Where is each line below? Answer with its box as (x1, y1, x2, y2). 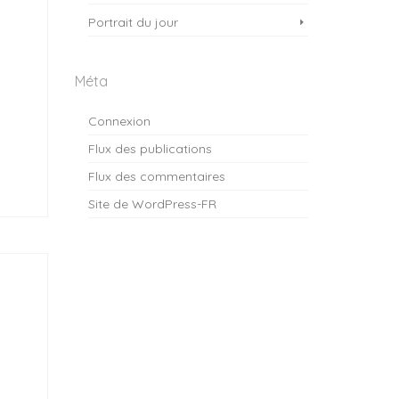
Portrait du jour (87, 14, 178, 30)
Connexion (87, 113, 151, 129)
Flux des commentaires (87, 168, 225, 184)
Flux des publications (87, 141, 212, 157)
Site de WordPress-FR (87, 196, 216, 212)
